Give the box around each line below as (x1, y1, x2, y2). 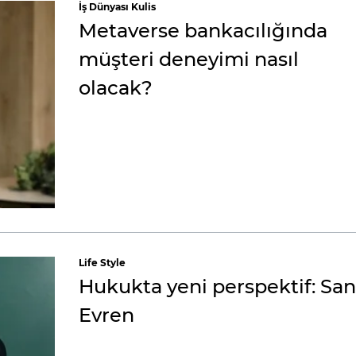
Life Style (79, 257, 126, 269)
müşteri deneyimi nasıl (79, 48, 299, 71)
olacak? (79, 76, 153, 99)
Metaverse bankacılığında (79, 19, 327, 42)
